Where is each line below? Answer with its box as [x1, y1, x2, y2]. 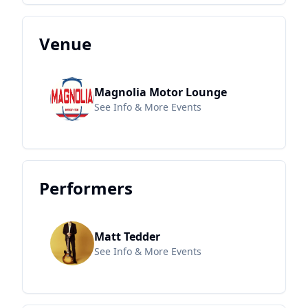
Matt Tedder [94, 229, 160, 245]
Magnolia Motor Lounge [94, 85, 227, 100]
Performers [39, 177, 133, 200]
